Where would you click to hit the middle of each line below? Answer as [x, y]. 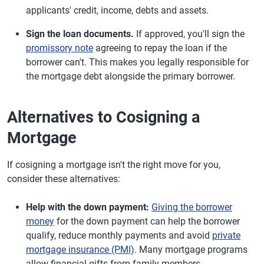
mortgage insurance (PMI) [80, 250]
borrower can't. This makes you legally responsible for [137, 62]
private [226, 235]
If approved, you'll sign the [189, 34]
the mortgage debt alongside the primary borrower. [131, 76]
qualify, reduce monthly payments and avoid [119, 235]
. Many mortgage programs [191, 250]
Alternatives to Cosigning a [103, 117]
